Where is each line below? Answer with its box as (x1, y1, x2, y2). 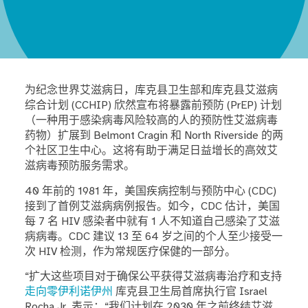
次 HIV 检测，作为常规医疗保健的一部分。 (24, 244, 236, 258)
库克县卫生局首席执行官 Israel (112, 285, 267, 299)
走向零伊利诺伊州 (24, 285, 113, 299)
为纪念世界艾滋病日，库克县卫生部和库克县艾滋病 (24, 83, 278, 98)
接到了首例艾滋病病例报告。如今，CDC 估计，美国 (24, 199, 280, 213)
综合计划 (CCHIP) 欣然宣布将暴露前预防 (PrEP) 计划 (24, 98, 282, 113)
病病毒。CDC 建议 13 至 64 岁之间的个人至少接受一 (24, 229, 283, 243)
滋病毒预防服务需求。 (24, 159, 135, 173)
